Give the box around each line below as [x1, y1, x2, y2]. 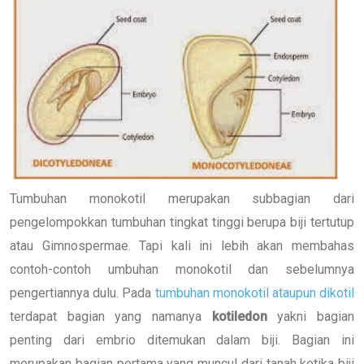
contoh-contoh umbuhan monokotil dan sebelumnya [10, 261, 354, 277]
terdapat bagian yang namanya [10, 308, 212, 324]
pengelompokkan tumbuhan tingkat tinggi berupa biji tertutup [10, 214, 354, 230]
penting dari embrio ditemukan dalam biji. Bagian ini [10, 331, 354, 348]
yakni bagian [266, 308, 355, 324]
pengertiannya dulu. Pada [10, 284, 155, 301]
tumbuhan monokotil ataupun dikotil [154, 284, 354, 301]
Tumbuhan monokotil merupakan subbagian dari [10, 190, 354, 206]
